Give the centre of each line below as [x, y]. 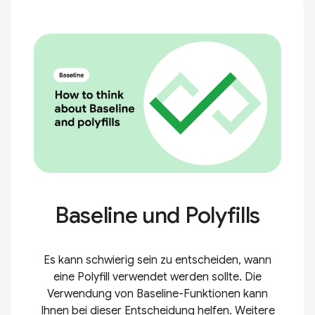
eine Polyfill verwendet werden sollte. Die [157, 277]
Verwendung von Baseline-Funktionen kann [157, 294]
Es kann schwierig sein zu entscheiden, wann [157, 260]
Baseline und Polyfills [157, 215]
